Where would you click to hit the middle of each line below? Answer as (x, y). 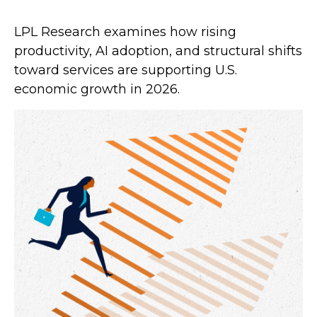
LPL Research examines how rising (125, 32)
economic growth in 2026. (97, 89)
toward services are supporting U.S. (126, 70)
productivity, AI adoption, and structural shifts (158, 51)
